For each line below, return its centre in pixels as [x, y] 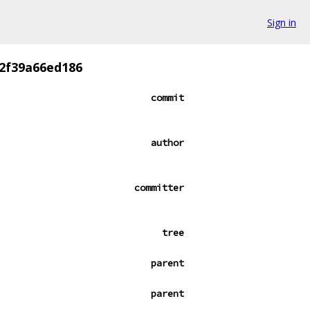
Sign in [282, 22]
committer [159, 188]
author [167, 143]
